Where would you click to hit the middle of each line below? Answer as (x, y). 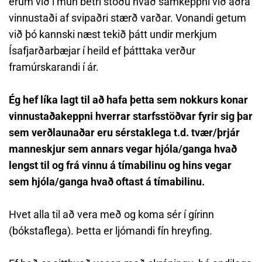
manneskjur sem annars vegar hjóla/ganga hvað (123, 149)
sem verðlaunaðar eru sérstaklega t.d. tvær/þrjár (124, 132)
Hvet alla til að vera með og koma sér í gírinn (111, 214)
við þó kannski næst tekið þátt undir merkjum (113, 34)
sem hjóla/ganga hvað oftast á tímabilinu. (107, 182)
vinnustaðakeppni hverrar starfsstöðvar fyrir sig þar (131, 116)
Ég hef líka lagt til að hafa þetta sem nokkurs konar (128, 100)
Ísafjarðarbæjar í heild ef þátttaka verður (102, 51)
